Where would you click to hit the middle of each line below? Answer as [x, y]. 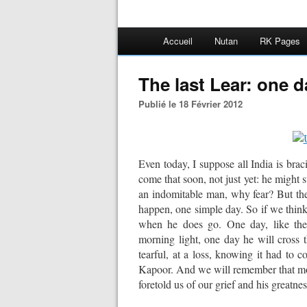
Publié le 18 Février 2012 [194, 104]
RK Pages [280, 41]
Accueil [178, 41]
